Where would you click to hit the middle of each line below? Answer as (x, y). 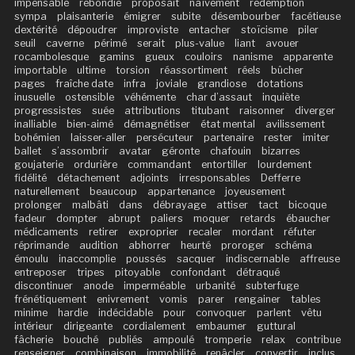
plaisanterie (85, 17)
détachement (88, 178)
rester (278, 138)
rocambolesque (51, 57)
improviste (153, 30)
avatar (135, 151)
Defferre (280, 178)
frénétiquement (50, 300)
